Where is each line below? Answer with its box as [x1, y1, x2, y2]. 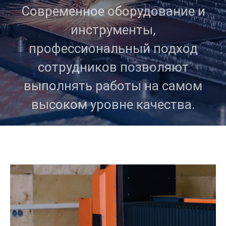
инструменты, [70, 22, 156, 37]
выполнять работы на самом [24, 78, 202, 93]
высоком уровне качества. [31, 97, 195, 112]
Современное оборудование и [21, 4, 205, 19]
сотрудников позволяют [37, 60, 189, 75]
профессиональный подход [28, 41, 198, 56]
